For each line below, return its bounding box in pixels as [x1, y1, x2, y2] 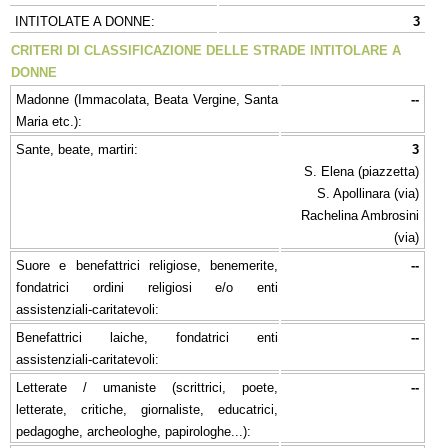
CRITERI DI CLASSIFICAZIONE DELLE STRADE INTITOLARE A [11, 42, 401, 58]
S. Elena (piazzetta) [304, 163, 419, 179]
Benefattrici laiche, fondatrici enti [16, 329, 278, 345]
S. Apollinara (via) [317, 185, 419, 201]
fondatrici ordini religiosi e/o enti [16, 279, 278, 295]
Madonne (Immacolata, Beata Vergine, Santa [16, 91, 278, 107]
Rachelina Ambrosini [301, 207, 419, 223]
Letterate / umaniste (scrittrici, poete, [16, 379, 278, 395]
